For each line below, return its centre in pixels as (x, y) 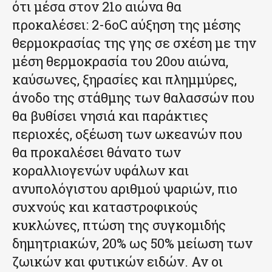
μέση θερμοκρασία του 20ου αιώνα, (120, 61)
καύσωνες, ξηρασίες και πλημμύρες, (124, 80)
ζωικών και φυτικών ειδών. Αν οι (117, 262)
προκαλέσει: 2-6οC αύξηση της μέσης (127, 25)
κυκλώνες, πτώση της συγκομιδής (119, 225)
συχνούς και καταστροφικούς (105, 207)
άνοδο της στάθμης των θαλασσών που (133, 98)
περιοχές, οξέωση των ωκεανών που (127, 134)
